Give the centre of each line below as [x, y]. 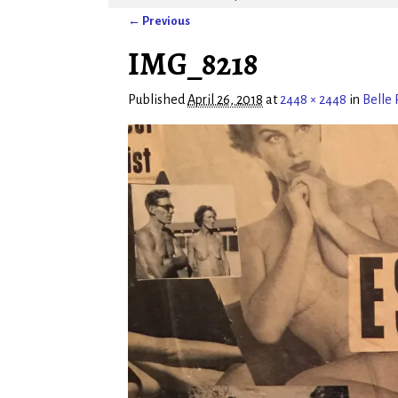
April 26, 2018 [225, 99]
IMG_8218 [193, 63]
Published [158, 99]
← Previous [159, 21]
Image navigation [195, 39]
